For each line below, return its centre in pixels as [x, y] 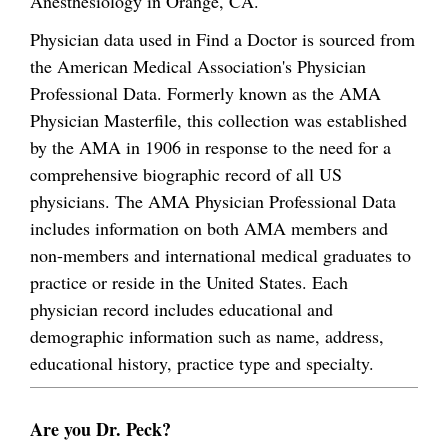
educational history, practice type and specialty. [202, 362]
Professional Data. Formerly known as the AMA [205, 92]
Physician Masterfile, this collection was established [218, 119]
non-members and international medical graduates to [220, 254]
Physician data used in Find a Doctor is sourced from [222, 38]
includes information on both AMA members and [209, 227]
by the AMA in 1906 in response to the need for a [210, 146]
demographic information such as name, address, [207, 335]
